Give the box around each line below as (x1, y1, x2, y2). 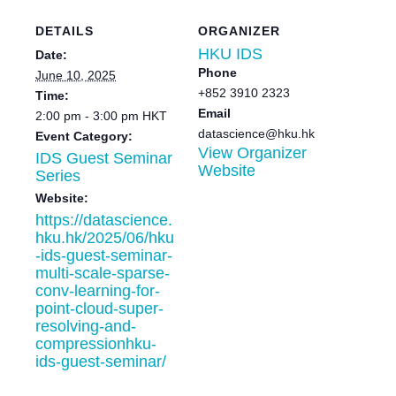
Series (35, 166, 80, 185)
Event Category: (35, 128, 133, 143)
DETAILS (35, 23, 94, 38)
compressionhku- (35, 334, 156, 353)
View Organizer (198, 143, 307, 162)
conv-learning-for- (35, 281, 160, 300)
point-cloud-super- (35, 299, 164, 317)
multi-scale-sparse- (35, 263, 170, 282)
